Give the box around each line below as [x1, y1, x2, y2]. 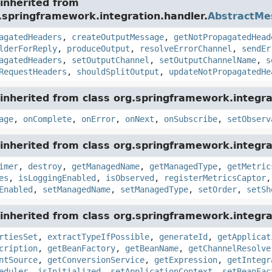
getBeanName [124, 243, 178, 253]
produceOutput [66, 44, 130, 53]
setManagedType [120, 185, 188, 194]
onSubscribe [163, 114, 217, 124]
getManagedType [149, 161, 217, 171]
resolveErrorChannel [139, 44, 232, 53]
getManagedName [71, 161, 140, 171]
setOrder [197, 185, 237, 194]
